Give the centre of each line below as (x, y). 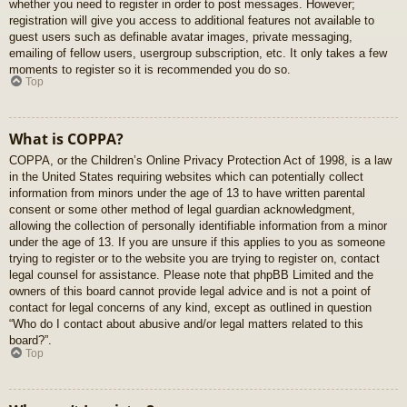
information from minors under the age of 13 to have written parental (187, 194)
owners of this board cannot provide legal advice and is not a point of (190, 292)
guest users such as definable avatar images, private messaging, (181, 36)
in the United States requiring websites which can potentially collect (186, 177)
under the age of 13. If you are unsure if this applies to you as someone (197, 243)
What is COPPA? (66, 139)
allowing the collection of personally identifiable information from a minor (198, 226)
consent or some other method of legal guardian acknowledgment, (182, 210)
